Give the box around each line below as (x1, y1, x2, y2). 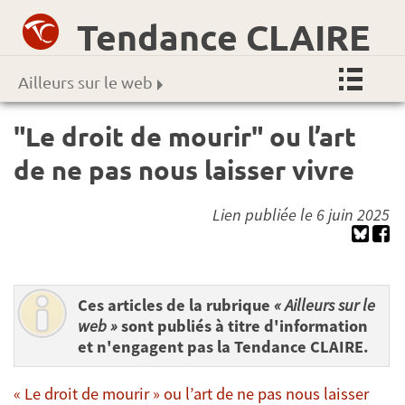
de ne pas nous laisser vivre (14, 153, 354, 186)
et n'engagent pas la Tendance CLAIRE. (78, 335, 369, 357)
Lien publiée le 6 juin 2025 (212, 204, 391, 226)
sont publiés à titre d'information (118, 315, 368, 336)
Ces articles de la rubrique (78, 294, 274, 316)
